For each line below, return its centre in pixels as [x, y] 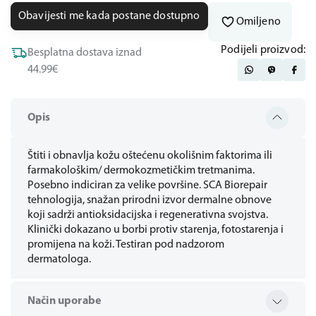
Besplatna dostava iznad [85, 53]
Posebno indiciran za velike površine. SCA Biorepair [147, 186]
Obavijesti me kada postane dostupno [109, 16]
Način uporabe [65, 301]
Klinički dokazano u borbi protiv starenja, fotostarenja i [156, 230]
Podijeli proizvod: [263, 50]
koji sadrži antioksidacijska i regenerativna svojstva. [148, 215]
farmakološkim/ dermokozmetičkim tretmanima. [141, 171]
